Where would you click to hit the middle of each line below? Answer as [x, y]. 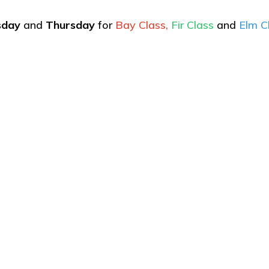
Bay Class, [143, 25]
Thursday [72, 25]
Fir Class [192, 25]
